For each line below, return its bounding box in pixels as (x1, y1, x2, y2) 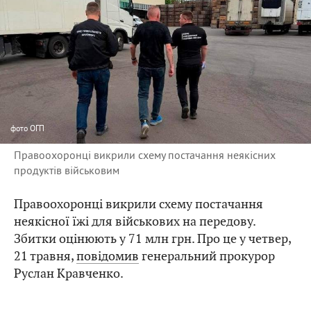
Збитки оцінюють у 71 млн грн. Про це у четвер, (14, 230, 291, 247)
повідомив (76, 248, 139, 264)
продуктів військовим (14, 163, 119, 178)
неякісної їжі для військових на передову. (14, 213, 255, 230)
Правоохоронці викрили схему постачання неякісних (14, 148, 276, 162)
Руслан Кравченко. (14, 265, 124, 282)
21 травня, (14, 248, 76, 264)
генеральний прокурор (139, 248, 275, 264)
